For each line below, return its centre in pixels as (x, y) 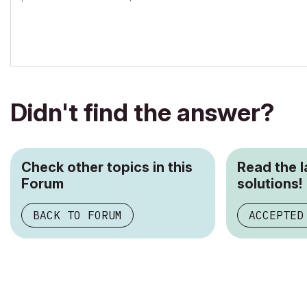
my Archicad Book (64, 18)
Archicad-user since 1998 (79, 7)
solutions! (270, 183)
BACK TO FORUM (77, 215)
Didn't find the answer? (142, 112)
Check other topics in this (107, 167)
